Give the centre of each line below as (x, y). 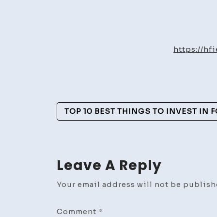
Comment (77, 211)
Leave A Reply (109, 165)
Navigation (103, 129)
